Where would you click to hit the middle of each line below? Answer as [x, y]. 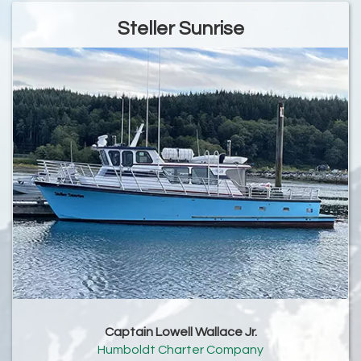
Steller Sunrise [180, 28]
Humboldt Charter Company [180, 350]
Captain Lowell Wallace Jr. [180, 332]
